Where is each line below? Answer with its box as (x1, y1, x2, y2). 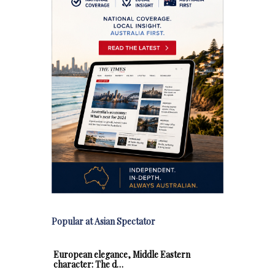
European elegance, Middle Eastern (53, 248, 190, 260)
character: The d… (53, 258, 123, 270)
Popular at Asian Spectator (52, 215, 155, 227)
